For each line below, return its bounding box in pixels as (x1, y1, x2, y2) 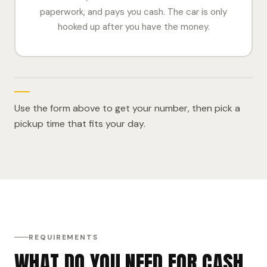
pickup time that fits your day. (14, 117, 145, 130)
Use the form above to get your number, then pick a (14, 102, 240, 114)
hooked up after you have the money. (57, 21, 210, 33)
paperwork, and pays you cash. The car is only (40, 6, 227, 18)
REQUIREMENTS (29, 232, 99, 242)
